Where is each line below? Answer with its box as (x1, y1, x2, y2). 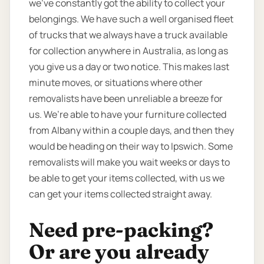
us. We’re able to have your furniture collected (29, 108, 226, 121)
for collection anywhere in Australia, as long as (29, 44, 228, 58)
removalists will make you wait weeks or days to (29, 156, 230, 169)
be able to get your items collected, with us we (29, 171, 225, 185)
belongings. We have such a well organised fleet (29, 12, 233, 26)
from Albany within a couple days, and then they (29, 124, 234, 137)
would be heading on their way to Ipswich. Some (29, 140, 233, 153)
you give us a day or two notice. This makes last (29, 60, 229, 74)
